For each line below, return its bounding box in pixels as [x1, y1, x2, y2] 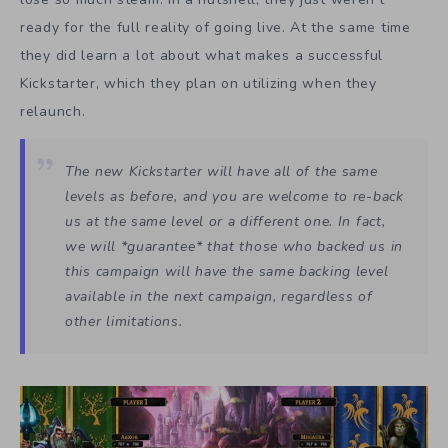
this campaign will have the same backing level [65, 261, 389, 281]
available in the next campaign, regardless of [65, 286, 373, 306]
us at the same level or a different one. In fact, [65, 211, 386, 231]
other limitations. [65, 311, 183, 331]
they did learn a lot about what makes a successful [20, 45, 384, 65]
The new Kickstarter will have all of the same [65, 161, 378, 181]
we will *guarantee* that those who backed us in [65, 236, 403, 256]
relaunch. [20, 101, 86, 121]
